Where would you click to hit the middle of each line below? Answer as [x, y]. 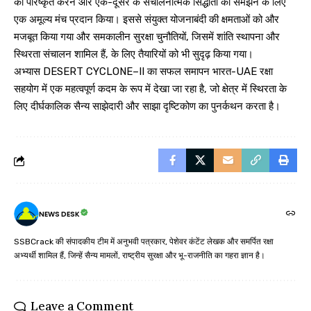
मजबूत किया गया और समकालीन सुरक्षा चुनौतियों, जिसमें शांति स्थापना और [147, 37]
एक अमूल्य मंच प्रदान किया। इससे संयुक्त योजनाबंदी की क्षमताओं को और [146, 20]
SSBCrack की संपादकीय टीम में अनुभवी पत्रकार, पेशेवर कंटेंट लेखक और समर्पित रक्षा [144, 242]
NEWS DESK [59, 214]
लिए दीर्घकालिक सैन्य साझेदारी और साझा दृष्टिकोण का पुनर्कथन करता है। [147, 107]
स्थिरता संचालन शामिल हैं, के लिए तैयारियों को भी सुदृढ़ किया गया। [134, 54]
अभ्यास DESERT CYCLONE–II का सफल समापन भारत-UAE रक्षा [143, 72]
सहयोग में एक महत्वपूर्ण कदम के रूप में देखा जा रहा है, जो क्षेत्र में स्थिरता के [150, 89]
